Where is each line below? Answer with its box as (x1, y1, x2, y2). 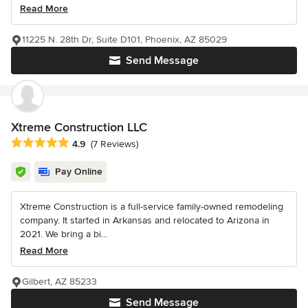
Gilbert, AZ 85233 (22, 275, 97, 287)
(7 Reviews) (91, 137, 138, 150)
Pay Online (55, 165, 102, 177)
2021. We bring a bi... (20, 228, 107, 240)
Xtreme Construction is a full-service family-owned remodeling (20, 200, 283, 212)
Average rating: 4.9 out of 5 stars (10, 135, 166, 150)
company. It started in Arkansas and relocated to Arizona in (20, 214, 269, 226)
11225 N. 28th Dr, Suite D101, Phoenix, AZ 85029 (22, 33, 227, 45)
